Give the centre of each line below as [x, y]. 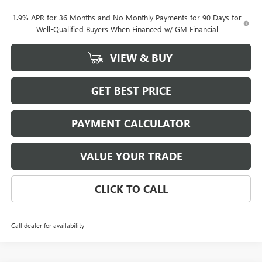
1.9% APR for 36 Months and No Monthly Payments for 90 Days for [127, 18]
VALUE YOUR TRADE [131, 156]
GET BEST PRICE [131, 91]
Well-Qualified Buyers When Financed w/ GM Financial [127, 29]
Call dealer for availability [47, 226]
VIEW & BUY [140, 58]
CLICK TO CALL [131, 189]
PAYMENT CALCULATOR [131, 124]
